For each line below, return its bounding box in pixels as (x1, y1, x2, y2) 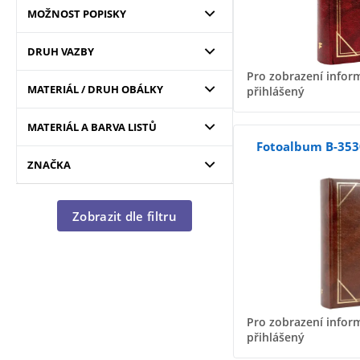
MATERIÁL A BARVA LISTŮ (27, 120, 157, 134)
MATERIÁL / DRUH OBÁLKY (27, 82, 163, 96)
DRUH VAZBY (27, 44, 94, 59)
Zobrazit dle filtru (72, 207, 177, 224)
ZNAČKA (27, 157, 71, 172)
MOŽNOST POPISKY (27, 6, 126, 21)
